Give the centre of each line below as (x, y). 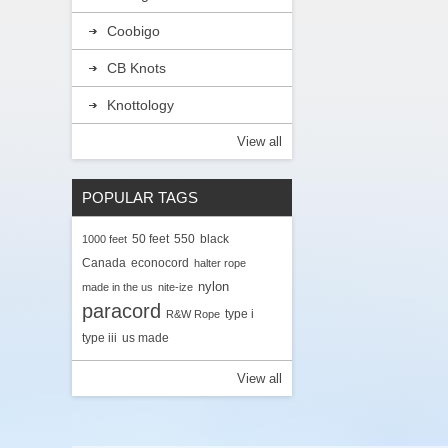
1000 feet (104, 238)
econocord (160, 262)
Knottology (140, 104)
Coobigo (133, 30)
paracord (121, 310)
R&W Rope (193, 313)
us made (145, 337)
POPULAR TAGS (140, 197)
